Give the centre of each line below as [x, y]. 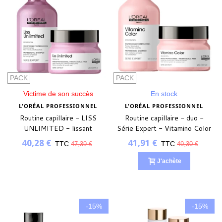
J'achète [169, 161]
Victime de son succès [58, 94]
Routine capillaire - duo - [164, 118]
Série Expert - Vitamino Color [164, 129]
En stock [164, 94]
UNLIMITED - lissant [58, 129]
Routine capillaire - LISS [58, 118]
